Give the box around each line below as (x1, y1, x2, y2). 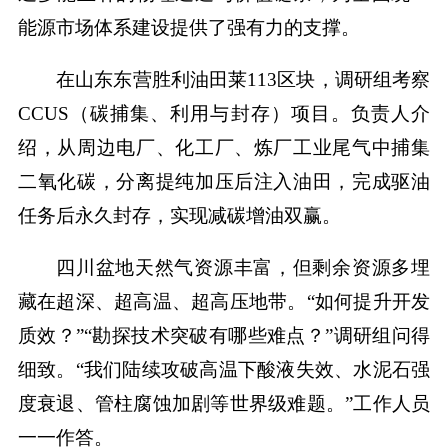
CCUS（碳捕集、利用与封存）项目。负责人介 (17, 103, 431, 125)
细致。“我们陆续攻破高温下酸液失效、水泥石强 (17, 359, 431, 381)
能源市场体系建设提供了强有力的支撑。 (17, 17, 360, 39)
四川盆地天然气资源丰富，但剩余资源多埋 (56, 257, 431, 279)
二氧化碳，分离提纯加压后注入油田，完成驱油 (17, 171, 431, 193)
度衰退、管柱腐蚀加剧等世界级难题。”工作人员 (17, 393, 431, 415)
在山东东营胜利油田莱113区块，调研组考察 (56, 69, 431, 91)
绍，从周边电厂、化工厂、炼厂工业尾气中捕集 (17, 137, 431, 159)
